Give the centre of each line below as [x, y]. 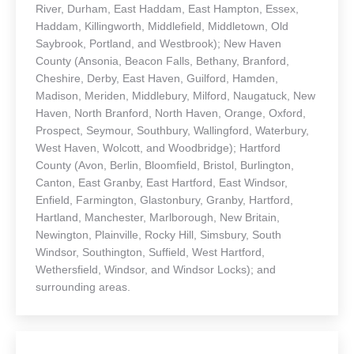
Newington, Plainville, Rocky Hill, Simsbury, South [158, 235]
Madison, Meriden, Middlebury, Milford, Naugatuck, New [175, 96]
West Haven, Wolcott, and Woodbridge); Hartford [158, 148]
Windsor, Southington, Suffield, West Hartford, [150, 252]
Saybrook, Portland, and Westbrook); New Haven [158, 44]
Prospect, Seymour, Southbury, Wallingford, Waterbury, [172, 131]
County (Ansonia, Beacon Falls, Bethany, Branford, [162, 61]
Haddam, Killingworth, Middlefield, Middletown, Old [162, 26]
